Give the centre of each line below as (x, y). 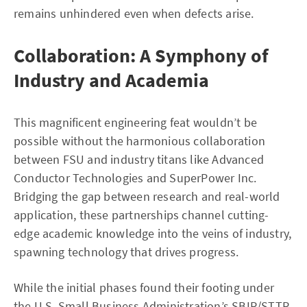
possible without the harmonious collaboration (140, 141)
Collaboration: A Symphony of (141, 56)
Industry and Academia (111, 80)
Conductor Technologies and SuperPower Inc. (135, 178)
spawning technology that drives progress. (126, 252)
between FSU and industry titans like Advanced (139, 159)
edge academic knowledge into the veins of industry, (153, 233)
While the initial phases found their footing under (144, 287)
